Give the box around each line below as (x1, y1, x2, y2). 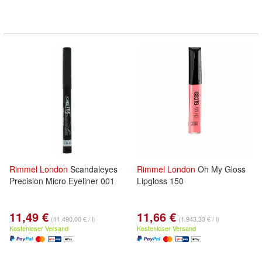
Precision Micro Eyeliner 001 (9, 175, 115, 187)
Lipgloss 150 (137, 175, 184, 187)
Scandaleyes (68, 163, 118, 175)
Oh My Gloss (195, 163, 246, 175)
